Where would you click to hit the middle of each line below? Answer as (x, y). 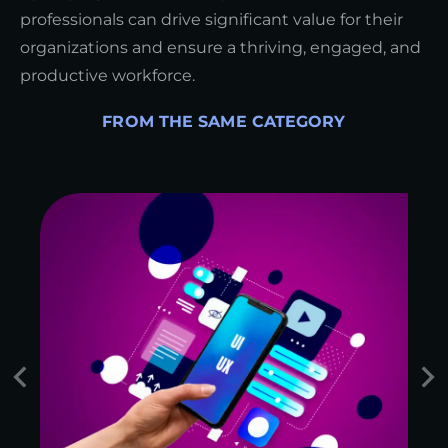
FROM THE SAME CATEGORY (224, 121)
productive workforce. (107, 75)
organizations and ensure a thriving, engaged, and (220, 47)
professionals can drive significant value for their (211, 19)
